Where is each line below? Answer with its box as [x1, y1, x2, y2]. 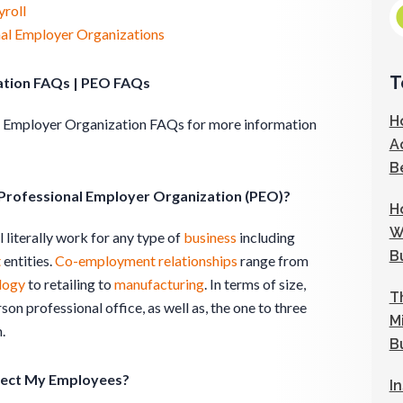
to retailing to [25, 274, 114, 292]
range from [237, 251, 309, 269]
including [237, 228, 295, 246]
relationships [158, 251, 237, 269]
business [184, 228, 237, 246]
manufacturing [114, 274, 204, 292]
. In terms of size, [204, 274, 306, 292]
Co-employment [55, 251, 156, 269]
